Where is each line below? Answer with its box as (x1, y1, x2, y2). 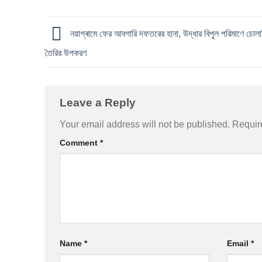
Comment (60, 138, 100, 148)
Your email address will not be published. (60, 119, 230, 130)
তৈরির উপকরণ (45, 48, 87, 58)
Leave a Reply (60, 96, 139, 109)
